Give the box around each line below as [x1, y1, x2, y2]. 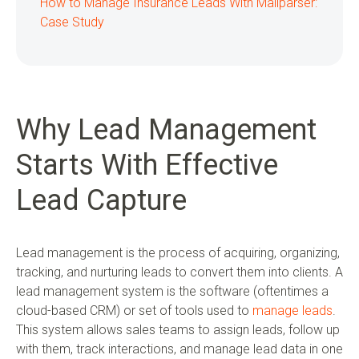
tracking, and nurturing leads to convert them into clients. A [16, 264, 343, 280]
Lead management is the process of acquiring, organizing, [16, 244, 340, 260]
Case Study [40, 14, 104, 30]
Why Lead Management [16, 112, 317, 147]
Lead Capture [16, 183, 187, 217]
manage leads [252, 302, 333, 318]
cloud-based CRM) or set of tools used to [16, 302, 252, 318]
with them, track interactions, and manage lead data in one [16, 341, 343, 357]
